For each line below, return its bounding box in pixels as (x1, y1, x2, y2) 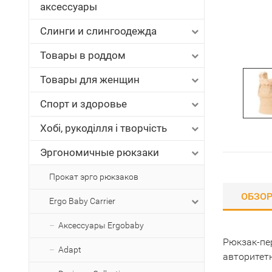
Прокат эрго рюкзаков (49, 172, 138, 182)
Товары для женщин (40, 73, 140, 86)
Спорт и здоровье (40, 98, 127, 110)
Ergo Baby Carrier (49, 196, 115, 206)
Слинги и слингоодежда (40, 25, 157, 37)
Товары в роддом (40, 49, 126, 61)
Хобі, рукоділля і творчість (40, 122, 167, 134)
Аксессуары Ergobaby (58, 220, 144, 230)
